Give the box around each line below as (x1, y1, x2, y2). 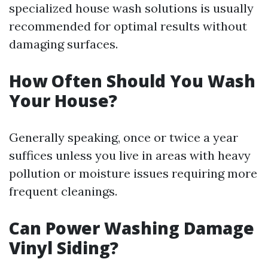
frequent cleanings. (9, 184, 117, 199)
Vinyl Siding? (9, 236, 118, 259)
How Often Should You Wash (9, 69, 255, 92)
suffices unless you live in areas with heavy (9, 148, 251, 163)
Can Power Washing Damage (9, 217, 254, 239)
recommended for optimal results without (9, 19, 247, 33)
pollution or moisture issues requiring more (9, 166, 257, 181)
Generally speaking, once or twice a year (9, 130, 238, 145)
